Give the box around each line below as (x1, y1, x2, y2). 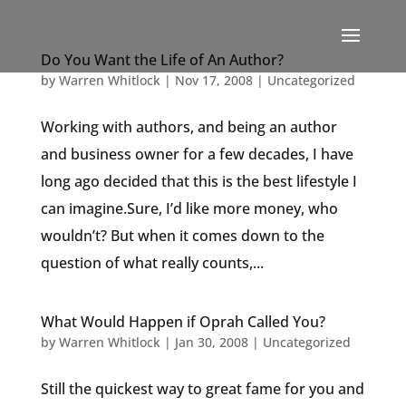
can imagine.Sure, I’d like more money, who (40, 198, 338, 218)
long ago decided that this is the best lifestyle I (40, 171, 357, 191)
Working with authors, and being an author (40, 117, 337, 137)
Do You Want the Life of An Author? (40, 50, 284, 70)
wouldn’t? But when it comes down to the (40, 226, 324, 246)
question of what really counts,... (40, 253, 264, 273)
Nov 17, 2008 (174, 72, 253, 89)
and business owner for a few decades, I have (40, 144, 353, 164)
